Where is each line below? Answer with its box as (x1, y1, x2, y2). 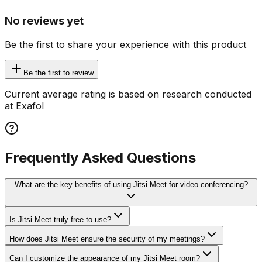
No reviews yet (5, 14, 84, 28)
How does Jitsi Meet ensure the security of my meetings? (9, 234, 205, 243)
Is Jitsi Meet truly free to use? (9, 215, 111, 224)
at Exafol (5, 99, 44, 112)
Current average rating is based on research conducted (5, 88, 251, 100)
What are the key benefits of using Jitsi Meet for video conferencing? (14, 180, 248, 189)
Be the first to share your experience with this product (5, 38, 246, 50)
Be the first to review (23, 68, 94, 77)
